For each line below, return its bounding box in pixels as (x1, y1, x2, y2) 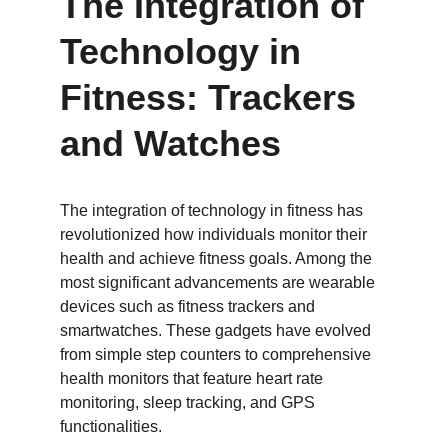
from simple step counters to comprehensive (60, 346, 375, 363)
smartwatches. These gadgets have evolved (60, 322, 375, 339)
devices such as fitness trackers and (60, 298, 319, 315)
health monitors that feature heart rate (60, 370, 327, 387)
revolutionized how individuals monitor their (60, 226, 371, 243)
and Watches (60, 123, 281, 164)
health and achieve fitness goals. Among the (60, 250, 376, 267)
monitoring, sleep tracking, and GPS (60, 394, 319, 411)
